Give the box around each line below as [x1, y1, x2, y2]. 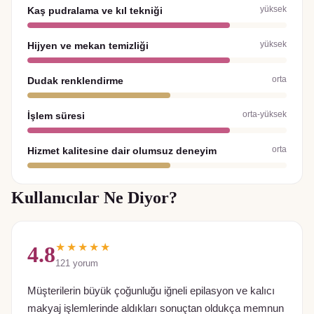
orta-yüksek [243, 109, 287, 119]
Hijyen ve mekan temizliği [27, 39, 149, 51]
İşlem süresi [27, 109, 85, 121]
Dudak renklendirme [27, 74, 123, 86]
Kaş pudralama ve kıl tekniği [27, 4, 163, 16]
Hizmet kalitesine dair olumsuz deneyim [27, 144, 217, 156]
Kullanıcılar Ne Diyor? [11, 188, 177, 207]
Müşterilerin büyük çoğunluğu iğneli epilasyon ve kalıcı [27, 285, 275, 296]
